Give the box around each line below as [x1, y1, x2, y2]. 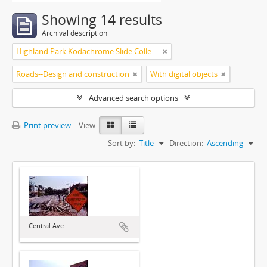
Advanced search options [89, 92, 178, 103]
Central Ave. [29, 221, 66, 230]
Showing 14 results [42, 11, 162, 29]
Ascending [207, 138, 243, 148]
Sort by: [108, 138, 135, 148]
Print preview [22, 120, 71, 131]
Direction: [169, 138, 203, 148]
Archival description [42, 28, 107, 38]
